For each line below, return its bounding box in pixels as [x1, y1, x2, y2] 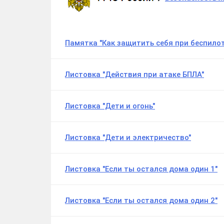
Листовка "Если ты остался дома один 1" [65, 164, 217, 174]
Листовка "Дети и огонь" [65, 101, 155, 111]
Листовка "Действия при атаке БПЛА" [65, 70, 204, 79]
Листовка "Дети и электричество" [65, 133, 191, 142]
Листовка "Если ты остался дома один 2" [65, 196, 217, 205]
